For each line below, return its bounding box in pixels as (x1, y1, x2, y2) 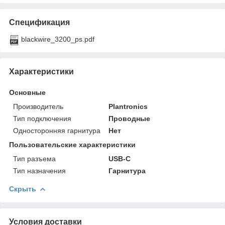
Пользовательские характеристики (9, 140, 136, 149)
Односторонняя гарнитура (13, 126, 100, 135)
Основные (9, 88, 46, 96)
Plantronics (108, 102, 148, 110)
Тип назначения (13, 166, 66, 175)
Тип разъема (13, 154, 56, 163)
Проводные (108, 114, 151, 123)
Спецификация (9, 18, 70, 27)
